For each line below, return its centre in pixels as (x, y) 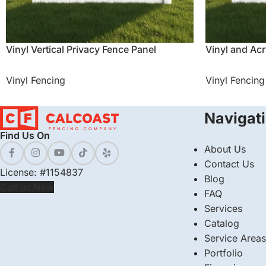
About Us (225, 149)
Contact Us (229, 164)
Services (223, 208)
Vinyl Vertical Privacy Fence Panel (81, 49)
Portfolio (223, 253)
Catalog (221, 223)
